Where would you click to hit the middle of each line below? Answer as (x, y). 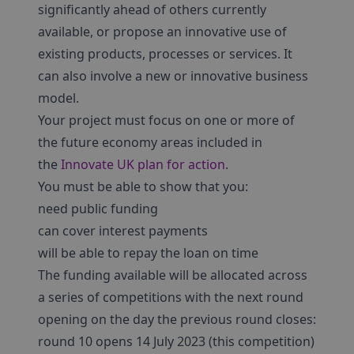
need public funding (98, 209)
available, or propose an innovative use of (162, 32)
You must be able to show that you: (143, 186)
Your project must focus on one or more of (166, 120)
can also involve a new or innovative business (173, 76)
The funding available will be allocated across (173, 275)
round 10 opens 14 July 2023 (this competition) (176, 341)
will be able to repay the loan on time (148, 253)
